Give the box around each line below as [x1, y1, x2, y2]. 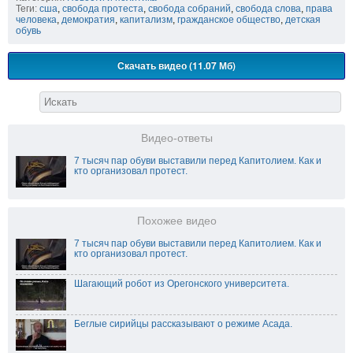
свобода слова [236, 3, 301, 15]
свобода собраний [148, 3, 231, 15]
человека [16, 14, 57, 26]
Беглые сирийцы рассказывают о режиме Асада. [74, 318, 292, 330]
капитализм [120, 14, 173, 26]
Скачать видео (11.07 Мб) [117, 58, 236, 73]
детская [285, 14, 321, 26]
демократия [61, 14, 115, 26]
